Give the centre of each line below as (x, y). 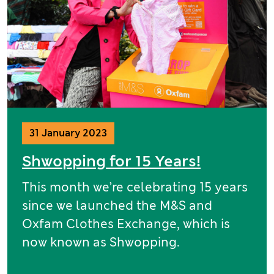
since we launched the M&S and (117, 205)
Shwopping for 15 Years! (111, 161)
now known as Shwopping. (101, 242)
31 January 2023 (68, 133)
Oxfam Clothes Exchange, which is (126, 224)
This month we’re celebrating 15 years (135, 187)
